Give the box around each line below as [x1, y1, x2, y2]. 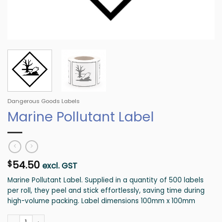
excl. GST [42, 160, 77, 171]
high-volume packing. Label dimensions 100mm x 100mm [7, 196, 195, 206]
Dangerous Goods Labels [7, 97, 80, 105]
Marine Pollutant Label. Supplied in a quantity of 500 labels [7, 175, 204, 185]
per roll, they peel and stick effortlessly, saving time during [7, 185, 205, 195]
